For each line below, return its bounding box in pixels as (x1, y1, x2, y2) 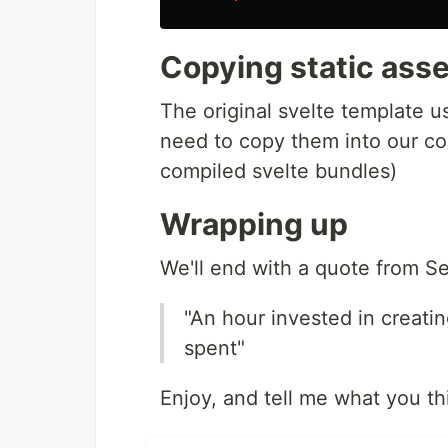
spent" (184, 336, 245, 360)
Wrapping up (160, 206, 348, 242)
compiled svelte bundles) (160, 159, 397, 183)
